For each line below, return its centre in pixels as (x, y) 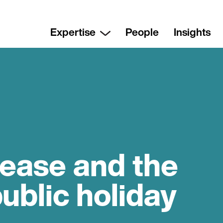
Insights (192, 32)
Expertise (73, 32)
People (142, 32)
